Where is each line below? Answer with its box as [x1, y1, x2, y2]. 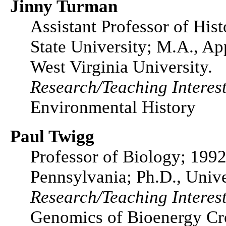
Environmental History [30, 97, 196, 118]
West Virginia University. [30, 57, 212, 77]
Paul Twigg [10, 127, 94, 147]
